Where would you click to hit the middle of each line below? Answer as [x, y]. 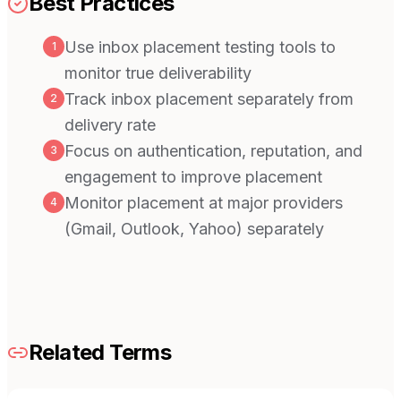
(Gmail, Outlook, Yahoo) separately [194, 229]
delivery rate [110, 125]
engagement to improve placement [193, 177]
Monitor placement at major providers [204, 203]
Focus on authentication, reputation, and [213, 151]
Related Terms [100, 353]
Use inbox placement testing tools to [200, 47]
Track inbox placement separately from [209, 99]
